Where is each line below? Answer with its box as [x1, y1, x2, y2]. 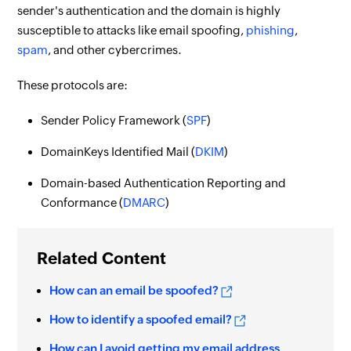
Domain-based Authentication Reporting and [41, 176, 287, 190]
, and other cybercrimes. [48, 43, 183, 56]
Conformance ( [41, 196, 124, 209]
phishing [246, 24, 295, 37]
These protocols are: [17, 78, 128, 92]
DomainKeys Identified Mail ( [41, 145, 196, 158]
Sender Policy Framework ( [41, 114, 187, 127]
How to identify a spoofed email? [49, 313, 233, 326]
